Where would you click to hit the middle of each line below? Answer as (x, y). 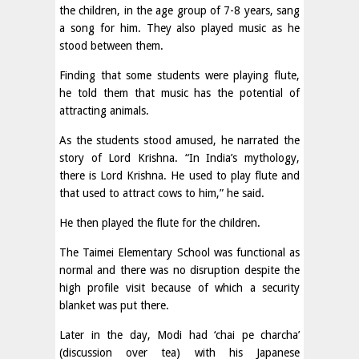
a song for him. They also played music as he (179, 28)
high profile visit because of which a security (179, 288)
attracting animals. (104, 111)
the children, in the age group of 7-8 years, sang (179, 10)
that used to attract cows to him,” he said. (162, 193)
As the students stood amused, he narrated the (179, 140)
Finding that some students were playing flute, (179, 75)
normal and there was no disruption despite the (179, 270)
